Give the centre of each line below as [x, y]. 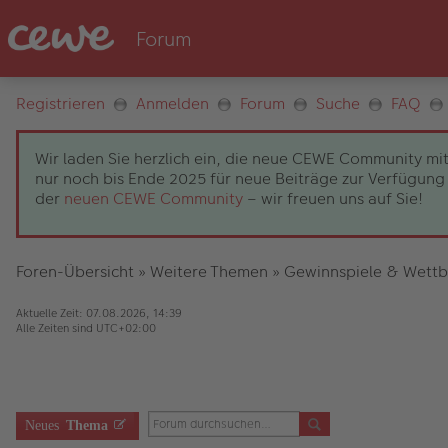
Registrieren [60, 103]
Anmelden [172, 103]
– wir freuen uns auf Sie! [333, 198]
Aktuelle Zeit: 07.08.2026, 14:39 [99, 313]
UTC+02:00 [126, 328]
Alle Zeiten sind [56, 328]
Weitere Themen [209, 271]
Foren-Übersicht [75, 271]
